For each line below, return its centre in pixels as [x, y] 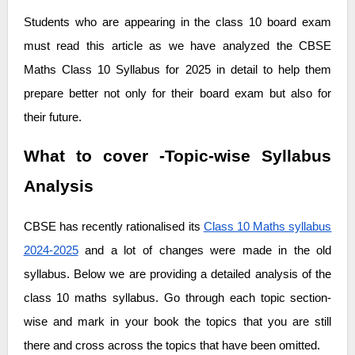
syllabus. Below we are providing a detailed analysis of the [177, 274]
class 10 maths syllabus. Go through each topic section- [177, 298]
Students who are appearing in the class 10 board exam [177, 22]
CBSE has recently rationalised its [113, 226]
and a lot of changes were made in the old [205, 250]
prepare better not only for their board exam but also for [177, 93]
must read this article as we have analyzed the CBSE [177, 46]
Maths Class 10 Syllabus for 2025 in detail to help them [177, 69]
